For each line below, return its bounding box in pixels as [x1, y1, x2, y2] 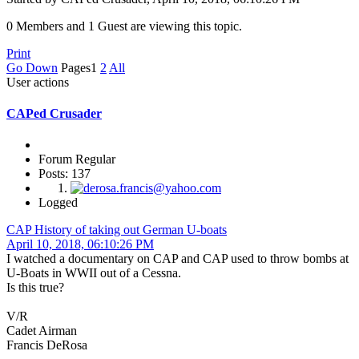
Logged [38, 196, 78, 210]
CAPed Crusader [6, 106, 102, 120]
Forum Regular [38, 152, 115, 167]
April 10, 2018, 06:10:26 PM [6, 237, 154, 252]
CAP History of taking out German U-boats [6, 223, 227, 237]
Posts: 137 [38, 167, 91, 181]
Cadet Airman [6, 324, 77, 338]
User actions [6, 75, 69, 89]
